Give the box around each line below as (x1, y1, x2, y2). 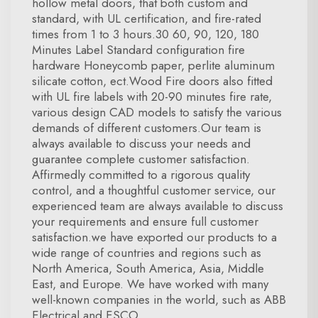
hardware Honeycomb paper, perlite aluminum (32, 57, 275, 74)
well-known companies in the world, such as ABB (32, 291, 286, 308)
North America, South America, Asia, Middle (32, 260, 264, 277)
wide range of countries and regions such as (32, 244, 261, 261)
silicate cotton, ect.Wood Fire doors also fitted (32, 72, 273, 89)
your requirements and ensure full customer (32, 213, 258, 230)
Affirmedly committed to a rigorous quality (32, 166, 250, 183)
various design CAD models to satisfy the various (32, 104, 282, 121)
